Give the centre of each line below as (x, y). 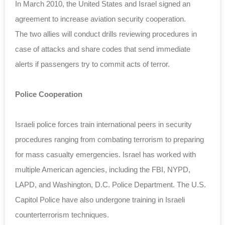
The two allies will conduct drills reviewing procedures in (106, 34)
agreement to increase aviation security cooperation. (100, 19)
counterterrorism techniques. (62, 215)
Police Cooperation (49, 94)
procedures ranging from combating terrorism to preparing (109, 140)
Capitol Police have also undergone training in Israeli (100, 200)
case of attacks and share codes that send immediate (103, 49)
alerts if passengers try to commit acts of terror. (92, 64)
